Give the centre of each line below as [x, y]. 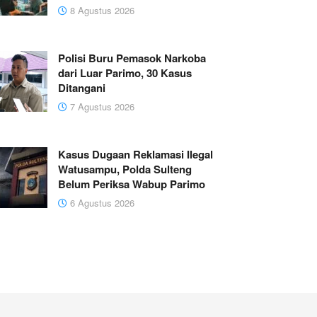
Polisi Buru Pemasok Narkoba [132, 58]
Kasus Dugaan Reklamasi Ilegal [135, 155]
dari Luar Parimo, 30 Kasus [125, 73]
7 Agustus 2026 [100, 107]
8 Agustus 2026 [100, 11]
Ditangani [81, 88]
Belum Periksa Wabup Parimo [131, 184]
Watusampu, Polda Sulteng [125, 169]
